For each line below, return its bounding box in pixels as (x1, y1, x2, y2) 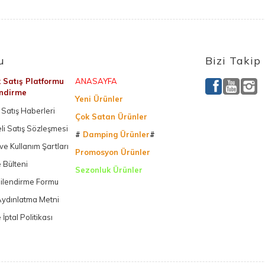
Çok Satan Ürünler (75, 112, 147, 121)
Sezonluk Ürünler (75, 165, 143, 174)
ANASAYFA (75, 76, 117, 86)
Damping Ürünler (80, 130, 150, 139)
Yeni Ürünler (75, 94, 123, 104)
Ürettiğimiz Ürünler (75, 183, 151, 192)
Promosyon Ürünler (75, 147, 150, 157)
